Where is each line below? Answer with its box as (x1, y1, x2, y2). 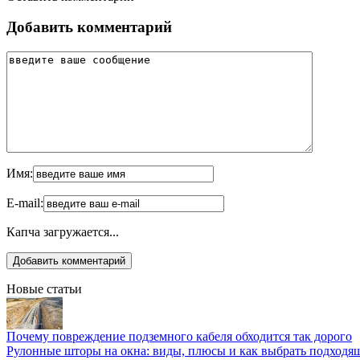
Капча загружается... (6, 224, 119, 239)
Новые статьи (6, 281, 82, 296)
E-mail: (6, 195, 43, 210)
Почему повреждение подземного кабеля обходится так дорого (6, 329, 352, 343)
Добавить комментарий (6, 18, 172, 36)
